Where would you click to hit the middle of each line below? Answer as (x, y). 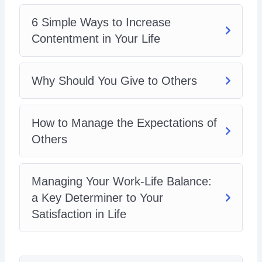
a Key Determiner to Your (98, 198)
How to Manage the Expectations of (125, 123)
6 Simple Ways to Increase (101, 23)
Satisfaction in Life (79, 214)
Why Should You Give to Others (115, 81)
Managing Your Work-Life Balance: (122, 182)
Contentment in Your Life (96, 39)
